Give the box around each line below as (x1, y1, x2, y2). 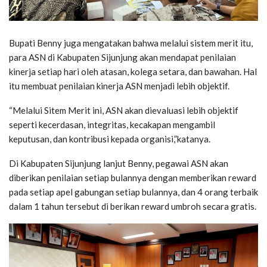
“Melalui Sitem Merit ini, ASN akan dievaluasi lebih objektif (9, 105, 238, 116)
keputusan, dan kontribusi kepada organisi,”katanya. (9, 133, 210, 145)
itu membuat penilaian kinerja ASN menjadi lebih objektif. (9, 80, 229, 92)
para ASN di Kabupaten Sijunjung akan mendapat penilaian (9, 52, 236, 63)
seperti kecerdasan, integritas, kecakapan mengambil (9, 119, 215, 131)
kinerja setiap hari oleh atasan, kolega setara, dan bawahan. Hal (9, 66, 257, 77)
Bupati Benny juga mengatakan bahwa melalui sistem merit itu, (9, 38, 253, 49)
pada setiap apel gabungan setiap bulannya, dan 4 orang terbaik (9, 187, 258, 198)
